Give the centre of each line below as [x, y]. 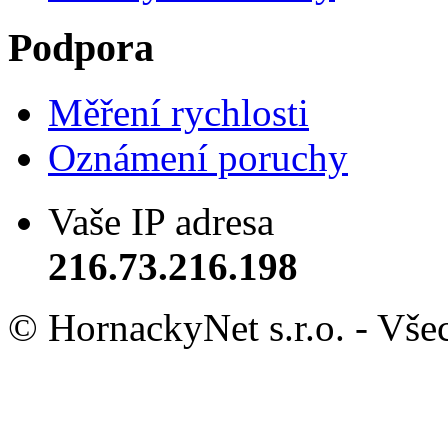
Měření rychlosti [178, 113]
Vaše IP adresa [161, 221]
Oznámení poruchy [198, 158]
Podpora [81, 48]
